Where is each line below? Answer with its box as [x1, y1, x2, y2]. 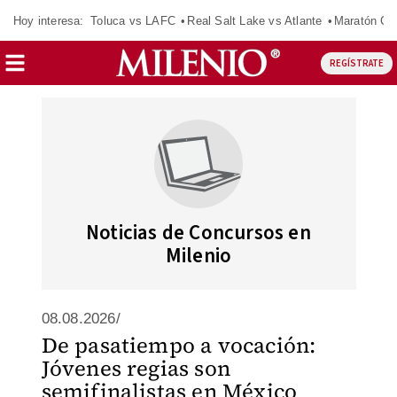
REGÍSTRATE [329, 56, 384, 70]
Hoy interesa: [13, 13, 84, 27]
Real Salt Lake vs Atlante [187, 13, 323, 27]
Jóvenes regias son [41, 354, 231, 383]
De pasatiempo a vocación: [41, 331, 316, 360]
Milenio [165, 241, 232, 270]
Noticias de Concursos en [86, 218, 311, 247]
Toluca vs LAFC [90, 13, 175, 27]
